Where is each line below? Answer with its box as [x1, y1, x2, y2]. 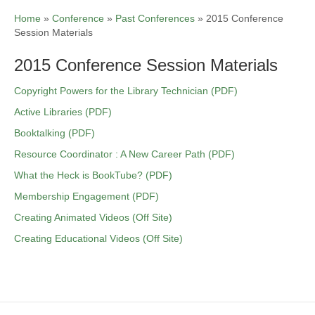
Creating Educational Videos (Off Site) [14, 233, 183, 244]
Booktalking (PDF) [14, 127, 95, 139]
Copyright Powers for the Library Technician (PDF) [14, 85, 238, 96]
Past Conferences [115, 13, 195, 24]
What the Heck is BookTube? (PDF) [14, 169, 172, 181]
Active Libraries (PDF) [14, 106, 112, 117]
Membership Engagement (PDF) [14, 191, 159, 202]
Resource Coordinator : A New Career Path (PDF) [14, 148, 235, 160]
